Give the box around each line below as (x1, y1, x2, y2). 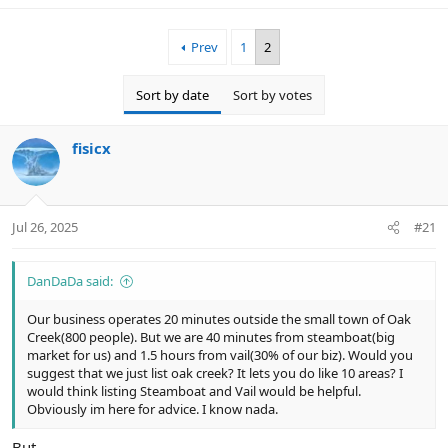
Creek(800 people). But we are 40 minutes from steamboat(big (27, 328, 395, 347)
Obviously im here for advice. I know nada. (27, 400, 278, 419)
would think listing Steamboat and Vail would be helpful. (27, 382, 361, 401)
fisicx (72, 137, 111, 158)
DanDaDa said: (27, 272, 113, 291)
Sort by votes (233, 85, 312, 104)
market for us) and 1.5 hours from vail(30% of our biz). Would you (27, 346, 413, 365)
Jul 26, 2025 (12, 218, 78, 237)
